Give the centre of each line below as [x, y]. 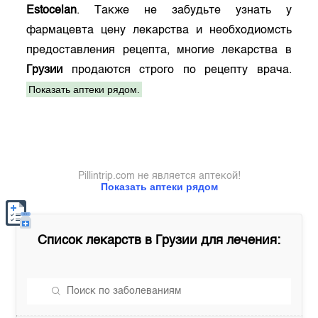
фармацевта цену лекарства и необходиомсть [159, 31]
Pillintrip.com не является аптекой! [159, 176]
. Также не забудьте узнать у [184, 11]
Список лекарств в [97, 241]
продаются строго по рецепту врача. [177, 70]
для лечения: [239, 241]
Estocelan [52, 11]
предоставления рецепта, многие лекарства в [159, 50]
